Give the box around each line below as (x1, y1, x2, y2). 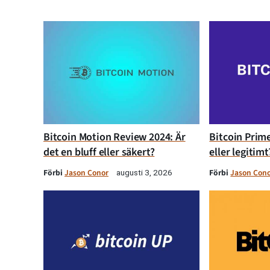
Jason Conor (64, 166, 108, 178)
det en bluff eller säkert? (43, 144, 155, 160)
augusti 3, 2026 (116, 167, 172, 177)
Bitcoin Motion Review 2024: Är (43, 129, 186, 145)
